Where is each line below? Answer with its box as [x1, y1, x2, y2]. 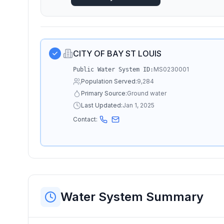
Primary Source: [81, 89, 127, 97]
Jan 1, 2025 [122, 101, 154, 109]
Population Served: [81, 77, 137, 85]
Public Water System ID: [73, 66, 153, 73]
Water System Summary [60, 189, 203, 204]
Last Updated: [81, 101, 122, 109]
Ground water [127, 89, 166, 97]
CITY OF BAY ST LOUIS [73, 48, 161, 58]
